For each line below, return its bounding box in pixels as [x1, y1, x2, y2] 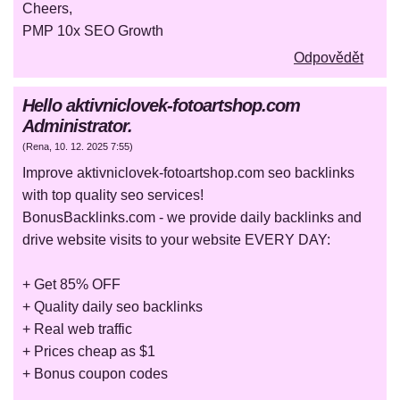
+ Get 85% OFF [22, 277, 121, 293]
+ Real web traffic [22, 321, 132, 337]
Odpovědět [294, 50, 363, 66]
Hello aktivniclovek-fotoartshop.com [22, 96, 300, 116]
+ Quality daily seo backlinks [22, 299, 203, 315]
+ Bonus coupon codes [22, 366, 168, 382]
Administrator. [22, 116, 132, 137]
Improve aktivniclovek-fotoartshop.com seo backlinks [22, 165, 354, 181]
